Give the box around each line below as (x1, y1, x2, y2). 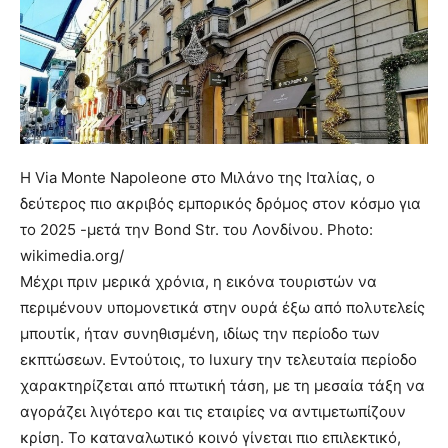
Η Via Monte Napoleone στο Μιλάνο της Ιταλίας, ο (20, 168, 375, 188)
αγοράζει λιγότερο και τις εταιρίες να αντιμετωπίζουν (20, 402, 406, 422)
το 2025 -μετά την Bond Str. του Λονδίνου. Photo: (20, 220, 373, 240)
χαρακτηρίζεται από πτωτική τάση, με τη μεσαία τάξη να (20, 376, 425, 396)
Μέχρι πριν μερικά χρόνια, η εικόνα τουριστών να (20, 272, 377, 292)
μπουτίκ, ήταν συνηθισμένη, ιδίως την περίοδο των (20, 324, 380, 344)
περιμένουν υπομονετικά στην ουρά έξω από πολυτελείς (20, 298, 425, 318)
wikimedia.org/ (20, 246, 124, 266)
